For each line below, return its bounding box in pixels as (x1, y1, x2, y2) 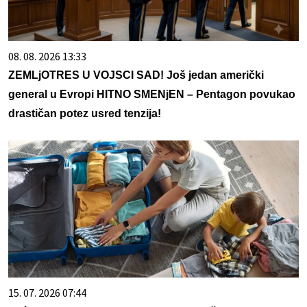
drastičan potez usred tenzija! (8, 108, 161, 120)
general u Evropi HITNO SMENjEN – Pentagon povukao (8, 88, 295, 101)
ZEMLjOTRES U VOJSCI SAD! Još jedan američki (8, 69, 264, 82)
